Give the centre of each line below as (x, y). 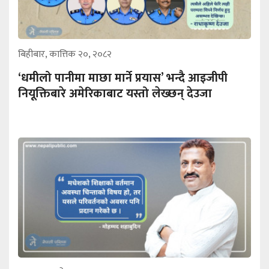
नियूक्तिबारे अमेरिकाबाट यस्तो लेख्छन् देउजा (115, 94)
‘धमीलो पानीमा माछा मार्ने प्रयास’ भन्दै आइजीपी (123, 78)
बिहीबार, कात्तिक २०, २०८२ (65, 55)
